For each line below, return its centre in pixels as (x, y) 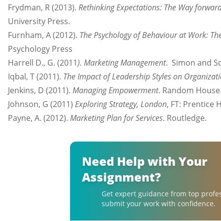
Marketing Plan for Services (116, 118)
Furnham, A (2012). (44, 35)
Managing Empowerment (115, 91)
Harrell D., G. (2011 (43, 63)
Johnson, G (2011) (41, 104)
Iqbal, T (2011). (36, 77)
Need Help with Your (145, 161)
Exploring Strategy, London (121, 104)
